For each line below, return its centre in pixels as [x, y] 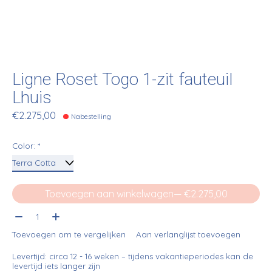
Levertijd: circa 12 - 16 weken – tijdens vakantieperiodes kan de [133, 257]
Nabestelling [91, 117]
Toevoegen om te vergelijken [69, 235]
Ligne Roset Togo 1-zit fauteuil [122, 80]
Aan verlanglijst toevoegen [188, 235]
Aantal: [28, 215]
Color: [25, 146]
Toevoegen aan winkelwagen [109, 194]
